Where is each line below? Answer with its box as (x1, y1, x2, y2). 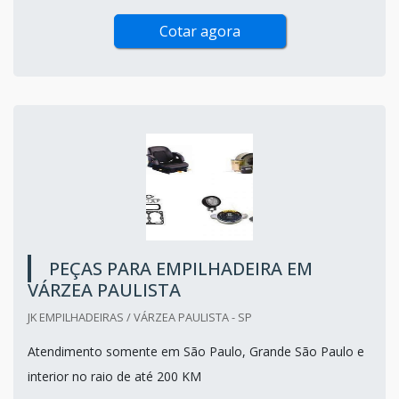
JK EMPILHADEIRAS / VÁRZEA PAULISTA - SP (28, 308, 252, 325)
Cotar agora (159, 20, 240, 41)
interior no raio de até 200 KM (28, 367, 201, 385)
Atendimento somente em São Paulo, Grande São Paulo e (28, 342, 364, 360)
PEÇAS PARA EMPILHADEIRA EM (49, 256, 313, 281)
